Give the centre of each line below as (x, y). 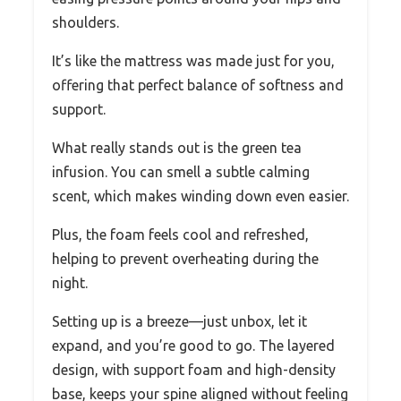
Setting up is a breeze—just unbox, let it (179, 321)
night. (70, 282)
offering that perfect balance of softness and (198, 85)
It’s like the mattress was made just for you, (193, 60)
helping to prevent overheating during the (185, 258)
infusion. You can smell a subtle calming (181, 171)
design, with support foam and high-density (194, 369)
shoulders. (85, 22)
